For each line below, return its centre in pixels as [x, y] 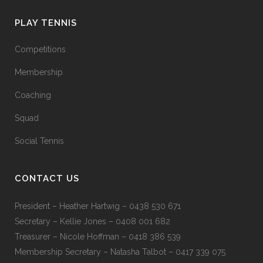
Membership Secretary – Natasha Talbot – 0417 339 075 [120, 252]
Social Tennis [39, 141]
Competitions [40, 49]
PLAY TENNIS [46, 23]
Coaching [33, 95]
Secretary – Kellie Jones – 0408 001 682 [92, 221]
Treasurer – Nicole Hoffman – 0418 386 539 [98, 237]
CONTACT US [47, 178]
